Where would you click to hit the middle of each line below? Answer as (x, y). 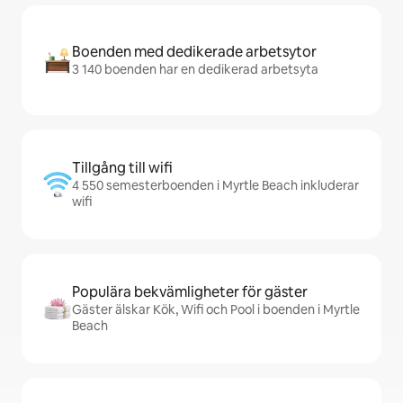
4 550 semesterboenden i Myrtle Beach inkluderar (215, 185)
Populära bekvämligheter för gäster (190, 292)
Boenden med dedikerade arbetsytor (194, 52)
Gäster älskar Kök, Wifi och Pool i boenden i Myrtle (216, 309)
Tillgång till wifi (122, 168)
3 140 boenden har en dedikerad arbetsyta (195, 69)
